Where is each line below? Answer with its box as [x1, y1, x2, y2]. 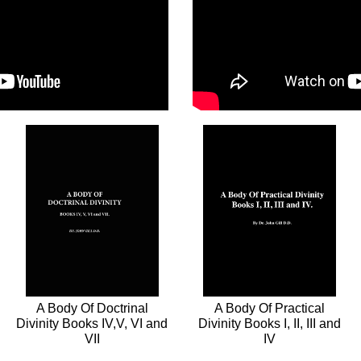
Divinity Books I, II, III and [197, 317, 341, 331]
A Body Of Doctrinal [35, 301, 148, 316]
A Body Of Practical [214, 301, 325, 316]
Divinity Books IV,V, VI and [16, 317, 168, 331]
